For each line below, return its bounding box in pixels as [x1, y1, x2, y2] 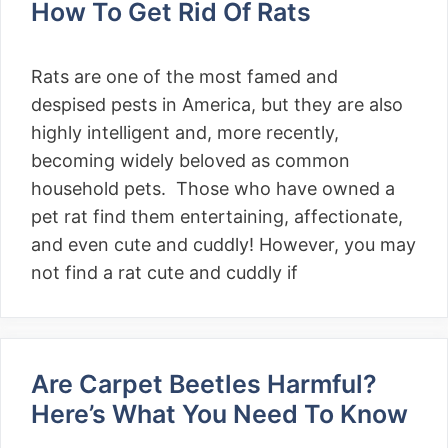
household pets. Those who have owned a [31, 178, 395, 199]
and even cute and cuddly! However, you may [31, 234, 416, 255]
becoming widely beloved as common [31, 150, 350, 171]
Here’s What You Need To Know [31, 399, 408, 429]
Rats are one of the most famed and [31, 66, 338, 87]
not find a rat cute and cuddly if [31, 262, 298, 283]
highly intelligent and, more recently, [31, 122, 339, 143]
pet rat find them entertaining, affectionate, [31, 206, 403, 227]
